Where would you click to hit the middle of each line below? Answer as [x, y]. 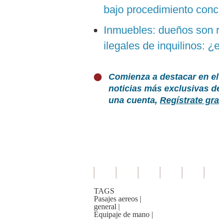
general [105, 207]
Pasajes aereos [116, 199]
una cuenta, [134, 100]
